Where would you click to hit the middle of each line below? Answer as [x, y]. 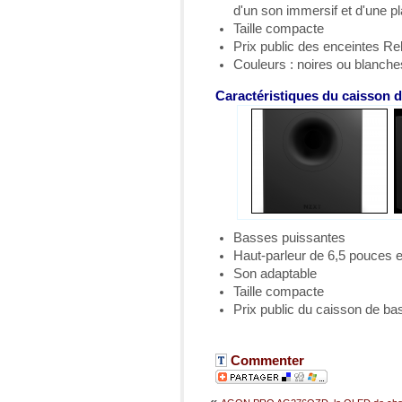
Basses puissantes [289, 237]
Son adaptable [275, 273]
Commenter [266, 360]
